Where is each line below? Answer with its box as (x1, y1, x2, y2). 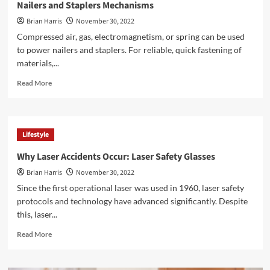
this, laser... (16, 209, 57, 219)
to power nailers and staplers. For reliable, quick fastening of (16, 45, 242, 55)
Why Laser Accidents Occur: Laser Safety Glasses (16, 150, 215, 163)
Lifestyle (22, 130, 49, 140)
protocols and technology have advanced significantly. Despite (16, 196, 248, 206)
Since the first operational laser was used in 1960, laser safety (16, 183, 244, 193)
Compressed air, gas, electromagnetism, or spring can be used (16, 31, 245, 42)
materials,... (16, 58, 59, 68)
